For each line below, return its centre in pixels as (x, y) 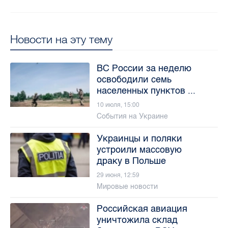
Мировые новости (127, 186)
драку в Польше (131, 161)
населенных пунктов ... (146, 90)
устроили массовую (139, 149)
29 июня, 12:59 (118, 175)
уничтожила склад (137, 220)
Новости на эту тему (61, 39)
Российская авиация (142, 208)
